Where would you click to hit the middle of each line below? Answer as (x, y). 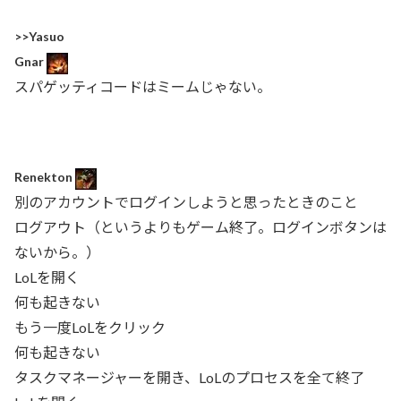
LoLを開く (47, 277)
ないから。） (57, 252)
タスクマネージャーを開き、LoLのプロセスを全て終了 (189, 377)
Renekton (45, 177)
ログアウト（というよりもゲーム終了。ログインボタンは (200, 226)
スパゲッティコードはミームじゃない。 (143, 86)
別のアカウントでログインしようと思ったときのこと (186, 201)
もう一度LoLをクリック (90, 327)
